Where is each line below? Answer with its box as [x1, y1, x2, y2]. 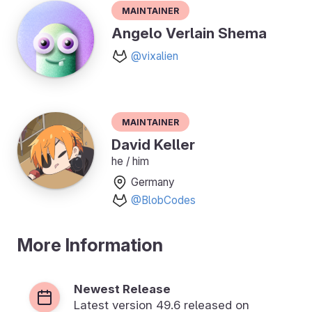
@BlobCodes [131, 194, 196, 208]
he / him [111, 155, 149, 169]
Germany [131, 175, 175, 189]
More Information [17, 234, 163, 256]
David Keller [111, 136, 195, 154]
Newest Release [74, 282, 171, 297]
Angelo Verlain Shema [111, 24, 267, 42]
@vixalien [131, 49, 178, 63]
